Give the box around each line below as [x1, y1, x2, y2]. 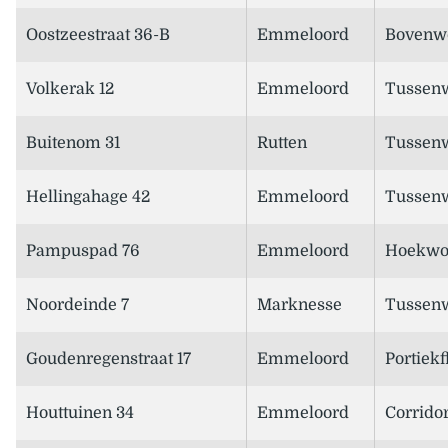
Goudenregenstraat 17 [26, 350, 191, 369]
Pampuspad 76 [26, 242, 140, 261]
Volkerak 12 [26, 80, 114, 99]
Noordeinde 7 [26, 296, 129, 315]
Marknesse [257, 296, 342, 315]
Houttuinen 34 [26, 404, 134, 423]
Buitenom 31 [26, 134, 120, 153]
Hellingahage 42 [26, 188, 150, 207]
